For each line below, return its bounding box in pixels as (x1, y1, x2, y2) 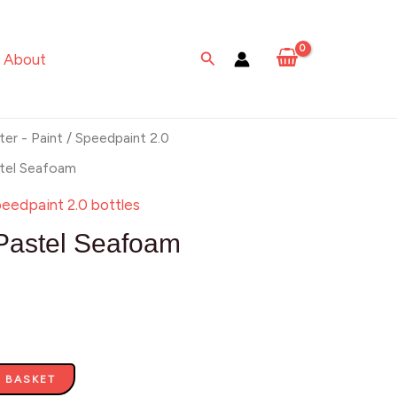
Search (198, 46, 250, 66)
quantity (66, 34, 123, 51)
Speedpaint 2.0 (75, 129, 170, 146)
